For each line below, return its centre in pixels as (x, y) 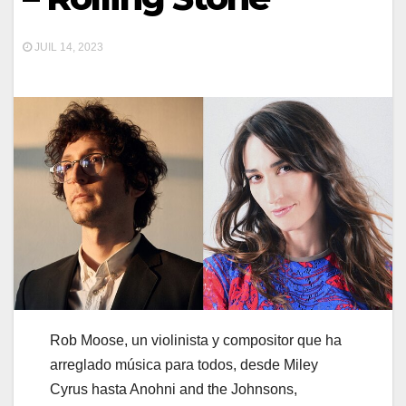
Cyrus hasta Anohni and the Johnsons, (174, 390)
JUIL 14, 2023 (68, 47)
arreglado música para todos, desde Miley (184, 365)
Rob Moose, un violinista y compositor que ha (196, 341)
